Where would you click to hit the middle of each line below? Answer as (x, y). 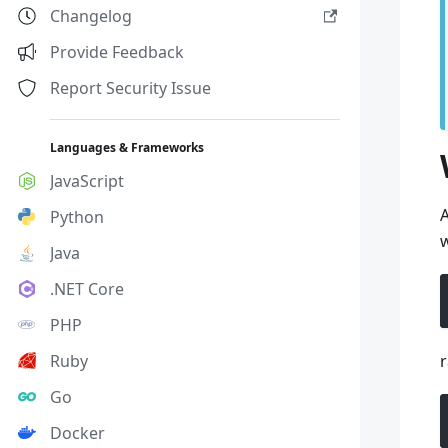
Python (77, 217)
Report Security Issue (130, 88)
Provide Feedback (117, 52)
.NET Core (87, 289)
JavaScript (87, 181)
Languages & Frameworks (127, 147)
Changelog (91, 16)
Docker (77, 433)
